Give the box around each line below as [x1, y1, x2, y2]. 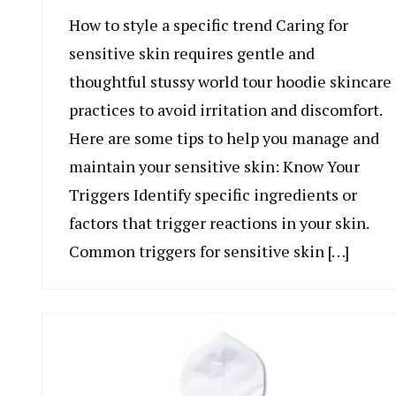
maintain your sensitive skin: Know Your [69, 156, 360, 178]
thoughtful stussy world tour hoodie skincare [69, 71, 392, 93]
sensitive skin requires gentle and [69, 42, 315, 65]
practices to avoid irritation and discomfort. [69, 99, 382, 121]
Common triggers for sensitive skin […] [69, 240, 349, 263]
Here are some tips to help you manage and [69, 127, 379, 149]
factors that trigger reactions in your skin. [69, 212, 369, 234]
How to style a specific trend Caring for [69, 14, 348, 36]
